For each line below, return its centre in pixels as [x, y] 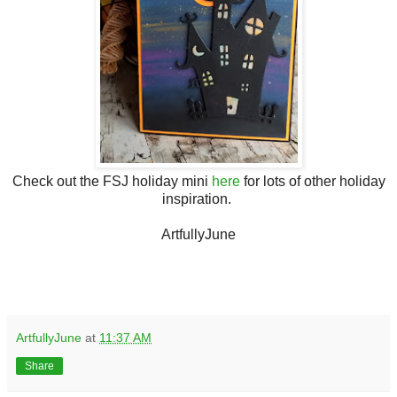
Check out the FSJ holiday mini [112, 181]
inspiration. [198, 198]
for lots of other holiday [312, 181]
